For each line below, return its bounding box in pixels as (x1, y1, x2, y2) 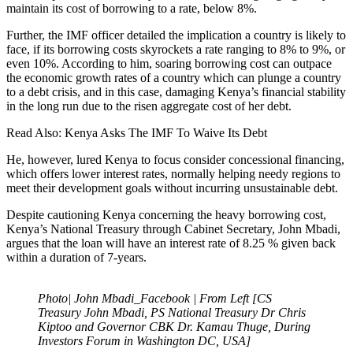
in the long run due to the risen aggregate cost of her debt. (6, 98, 292, 113)
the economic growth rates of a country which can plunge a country (6, 70, 341, 84)
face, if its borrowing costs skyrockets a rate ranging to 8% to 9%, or (6, 42, 345, 56)
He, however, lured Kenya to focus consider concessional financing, (6, 152, 344, 166)
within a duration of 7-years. (6, 250, 147, 264)
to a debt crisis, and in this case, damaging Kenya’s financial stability (6, 84, 346, 98)
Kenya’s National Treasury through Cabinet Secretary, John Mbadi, (6, 221, 340, 236)
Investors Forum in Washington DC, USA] (38, 333, 251, 347)
